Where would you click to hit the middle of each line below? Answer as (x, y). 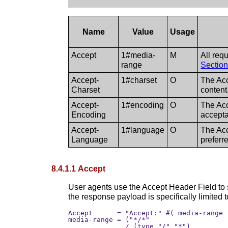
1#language (143, 130)
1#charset (139, 80)
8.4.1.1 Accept (79, 168)
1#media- (138, 55)
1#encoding (143, 105)
